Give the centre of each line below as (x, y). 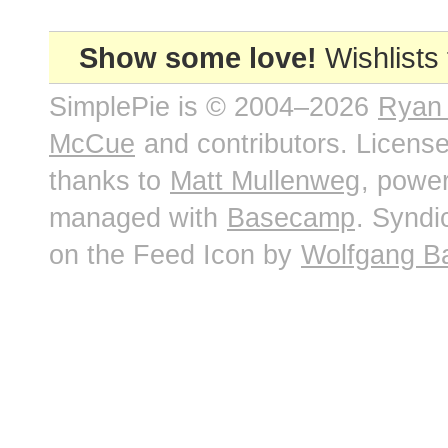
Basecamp (291, 218)
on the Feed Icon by (174, 255)
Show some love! (198, 57)
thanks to (109, 181)
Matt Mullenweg (265, 181)
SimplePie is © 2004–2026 (213, 107)
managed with (137, 218)
